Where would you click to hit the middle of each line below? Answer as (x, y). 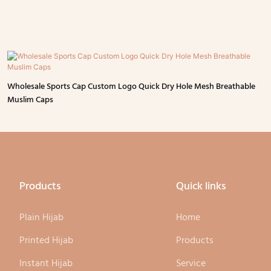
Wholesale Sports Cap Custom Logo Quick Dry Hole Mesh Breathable (132, 87)
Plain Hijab (41, 218)
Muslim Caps (31, 100)
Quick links (201, 186)
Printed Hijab (47, 241)
